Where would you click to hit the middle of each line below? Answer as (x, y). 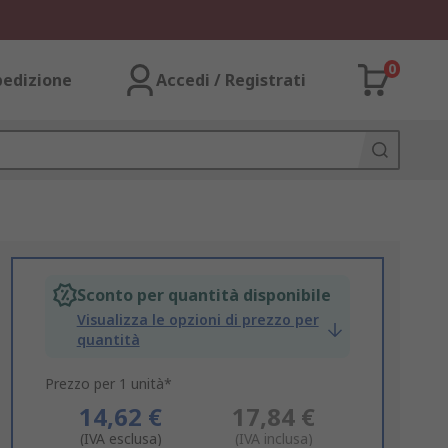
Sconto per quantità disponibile (203, 295)
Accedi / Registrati (231, 80)
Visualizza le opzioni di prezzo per (197, 319)
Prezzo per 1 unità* (108, 383)
